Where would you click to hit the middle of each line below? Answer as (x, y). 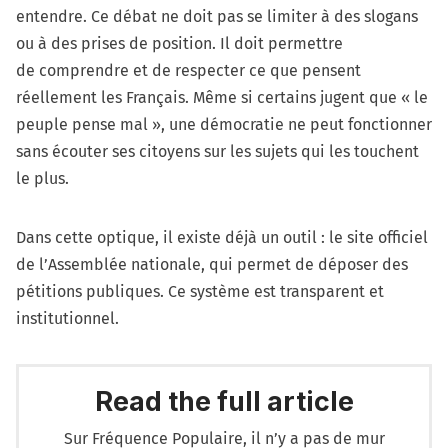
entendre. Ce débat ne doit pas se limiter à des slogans (217, 16)
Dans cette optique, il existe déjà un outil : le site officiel (222, 237)
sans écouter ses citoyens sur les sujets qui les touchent (217, 151)
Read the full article (224, 400)
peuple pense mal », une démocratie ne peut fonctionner (224, 124)
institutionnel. (67, 318)
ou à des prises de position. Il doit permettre (179, 43)
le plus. (42, 178)
